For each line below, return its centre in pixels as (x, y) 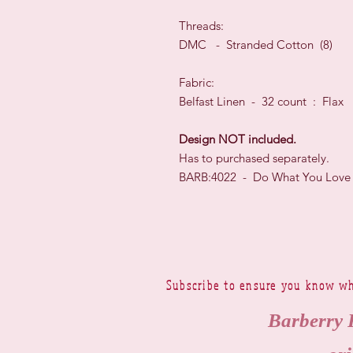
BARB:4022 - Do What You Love (265, 177)
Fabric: (197, 83)
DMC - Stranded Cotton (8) (256, 45)
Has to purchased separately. (254, 158)
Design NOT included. (238, 139)
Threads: (203, 26)
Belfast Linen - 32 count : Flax (261, 102)
